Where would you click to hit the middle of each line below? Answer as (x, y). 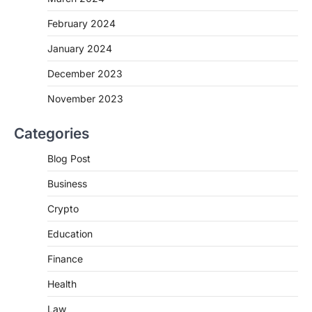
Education (70, 233)
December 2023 (85, 73)
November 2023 (85, 98)
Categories (52, 133)
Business (67, 183)
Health (62, 283)
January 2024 (80, 48)
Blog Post (69, 158)
